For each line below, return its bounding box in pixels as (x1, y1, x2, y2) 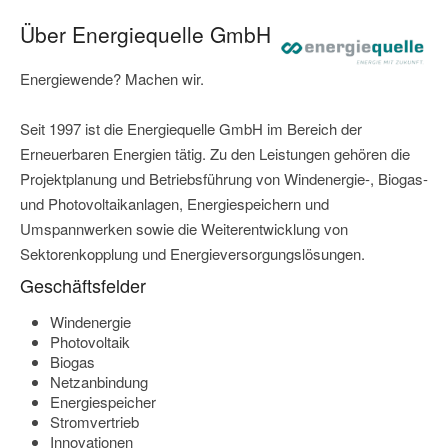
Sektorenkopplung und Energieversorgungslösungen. (20, 242, 365, 264)
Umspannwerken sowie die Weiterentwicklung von (20, 217, 348, 239)
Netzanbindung (50, 370, 148, 392)
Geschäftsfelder (20, 271, 146, 298)
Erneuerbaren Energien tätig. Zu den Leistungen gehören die (20, 142, 410, 164)
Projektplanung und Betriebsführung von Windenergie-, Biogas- (20, 167, 428, 189)
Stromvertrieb (50, 410, 139, 432)
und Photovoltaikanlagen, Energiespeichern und (20, 192, 329, 214)
